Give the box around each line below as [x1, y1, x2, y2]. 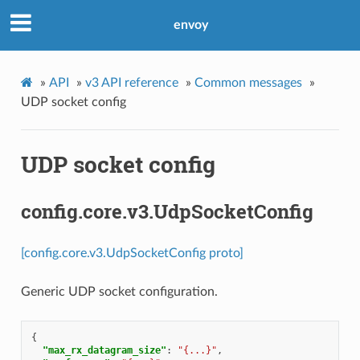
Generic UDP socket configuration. [20, 284, 218, 298]
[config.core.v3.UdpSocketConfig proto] [20, 246, 243, 260]
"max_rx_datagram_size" [42, 344, 166, 356]
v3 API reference [84, 76, 178, 89]
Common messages [194, 76, 302, 89]
